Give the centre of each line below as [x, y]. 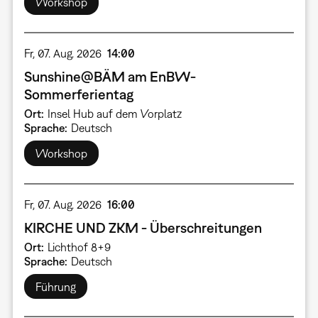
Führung [55, 286]
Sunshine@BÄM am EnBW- [110, 76]
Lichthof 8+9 [79, 247]
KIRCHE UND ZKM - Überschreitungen [143, 227]
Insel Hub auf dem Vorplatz [114, 114]
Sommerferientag [78, 94]
